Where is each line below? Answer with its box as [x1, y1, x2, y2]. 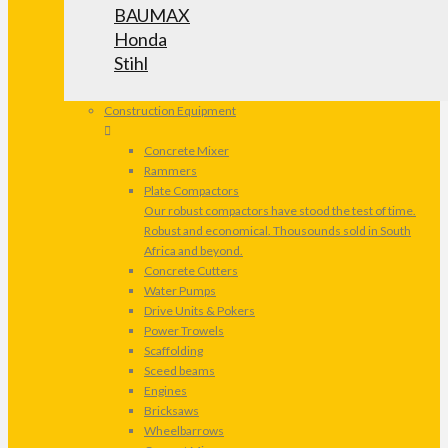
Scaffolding [144, 343, 203, 359]
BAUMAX [114, 4, 190, 27]
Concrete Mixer [144, 143, 229, 159]
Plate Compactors [144, 183, 239, 199]
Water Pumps [144, 283, 216, 299]
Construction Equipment [104, 103, 236, 119]
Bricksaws [144, 403, 199, 419]
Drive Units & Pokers [144, 303, 255, 319]
